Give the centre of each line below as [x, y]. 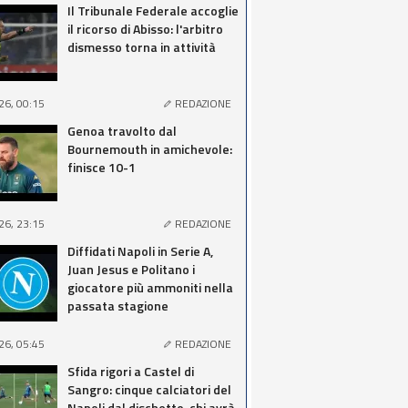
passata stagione [118, 306]
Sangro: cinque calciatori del [149, 389]
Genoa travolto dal [122, 131]
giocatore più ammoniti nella [150, 287]
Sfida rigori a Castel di [131, 371]
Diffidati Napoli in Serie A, [140, 251]
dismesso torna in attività [142, 47]
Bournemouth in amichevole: [150, 149]
